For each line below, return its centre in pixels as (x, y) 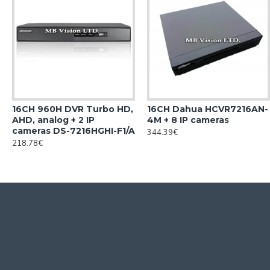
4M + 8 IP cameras (188, 120)
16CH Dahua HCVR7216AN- (208, 109)
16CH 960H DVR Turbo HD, (73, 109)
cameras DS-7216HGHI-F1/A (74, 131)
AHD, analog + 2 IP (53, 120)
